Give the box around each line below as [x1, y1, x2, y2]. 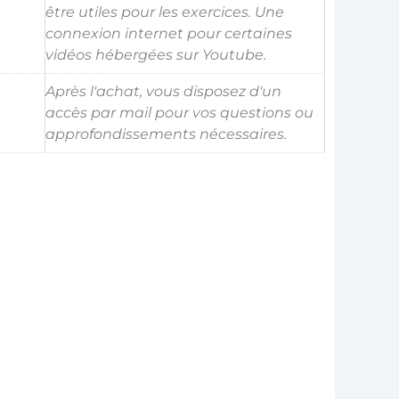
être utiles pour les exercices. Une [45, 4, 284, 20]
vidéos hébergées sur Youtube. [45, 46, 266, 63]
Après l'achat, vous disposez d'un [45, 83, 281, 100]
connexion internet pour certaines [45, 25, 292, 42]
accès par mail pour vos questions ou [45, 104, 313, 121]
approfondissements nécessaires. [45, 126, 287, 142]
